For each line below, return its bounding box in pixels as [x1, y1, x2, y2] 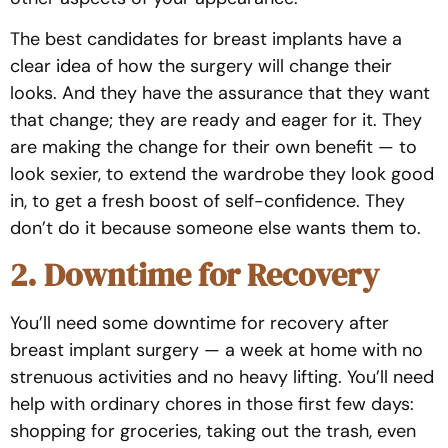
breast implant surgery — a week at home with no [10, 338, 423, 363]
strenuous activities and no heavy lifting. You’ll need [10, 365, 434, 390]
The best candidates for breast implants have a [10, 26, 402, 51]
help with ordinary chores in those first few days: [10, 392, 414, 417]
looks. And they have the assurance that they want [10, 80, 430, 105]
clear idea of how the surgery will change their [10, 53, 392, 78]
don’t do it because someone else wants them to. [10, 215, 421, 240]
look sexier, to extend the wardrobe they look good [10, 161, 434, 186]
